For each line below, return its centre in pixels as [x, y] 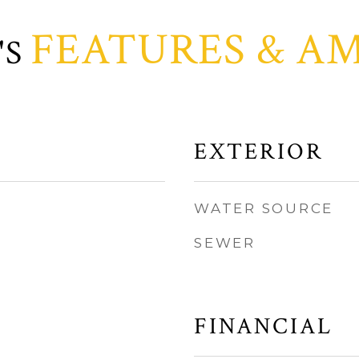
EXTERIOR [259, 151]
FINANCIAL [263, 326]
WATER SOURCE [264, 208]
